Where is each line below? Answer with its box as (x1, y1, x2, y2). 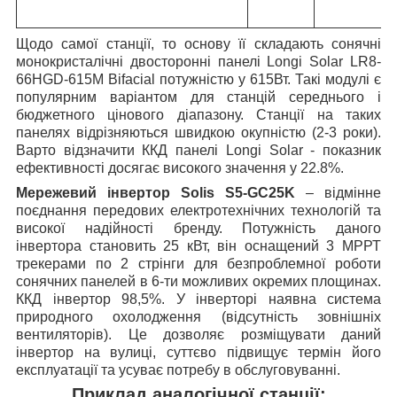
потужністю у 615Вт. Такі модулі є (155, 71, 381, 87)
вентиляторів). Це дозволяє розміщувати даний (16, 326, 381, 342)
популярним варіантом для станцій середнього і (16, 89, 381, 105)
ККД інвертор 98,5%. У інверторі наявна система (16, 291, 381, 307)
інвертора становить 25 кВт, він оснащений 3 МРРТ (16, 237, 381, 253)
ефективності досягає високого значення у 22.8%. (16, 160, 344, 175)
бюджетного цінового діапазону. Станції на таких (16, 106, 381, 122)
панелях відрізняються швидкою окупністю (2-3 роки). (16, 124, 381, 140)
